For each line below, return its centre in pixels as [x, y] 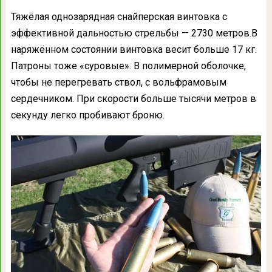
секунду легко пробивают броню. [87, 115]
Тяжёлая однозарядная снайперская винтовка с [119, 17]
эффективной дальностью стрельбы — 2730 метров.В [134, 33]
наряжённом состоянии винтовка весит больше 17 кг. [134, 50]
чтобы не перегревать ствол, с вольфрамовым [118, 83]
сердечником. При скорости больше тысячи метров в [133, 99]
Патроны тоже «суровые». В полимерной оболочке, [128, 66]
